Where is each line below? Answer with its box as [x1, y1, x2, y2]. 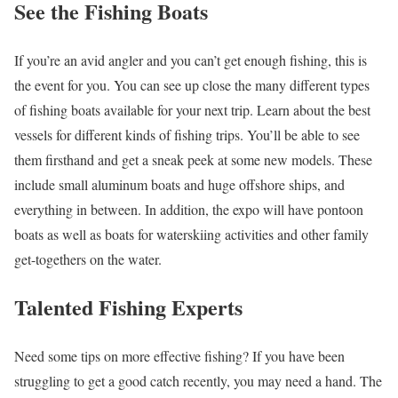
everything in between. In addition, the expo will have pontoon [14, 199, 363, 219]
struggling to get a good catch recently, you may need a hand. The [14, 371, 382, 391]
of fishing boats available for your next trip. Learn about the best [14, 99, 370, 119]
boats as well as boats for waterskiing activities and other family [14, 224, 369, 243]
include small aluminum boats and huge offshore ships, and [14, 174, 345, 194]
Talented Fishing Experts [14, 291, 243, 323]
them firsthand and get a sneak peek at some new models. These [14, 149, 372, 169]
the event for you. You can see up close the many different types [14, 75, 370, 94]
